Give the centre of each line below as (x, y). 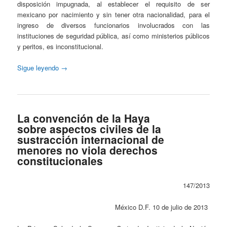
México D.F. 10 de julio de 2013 (161, 207)
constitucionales (60, 161)
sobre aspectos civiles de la (89, 129)
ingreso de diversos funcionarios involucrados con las (113, 25)
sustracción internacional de (91, 140)
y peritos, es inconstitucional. (61, 46)
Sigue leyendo (39, 67)
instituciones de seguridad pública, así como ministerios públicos (113, 35)
